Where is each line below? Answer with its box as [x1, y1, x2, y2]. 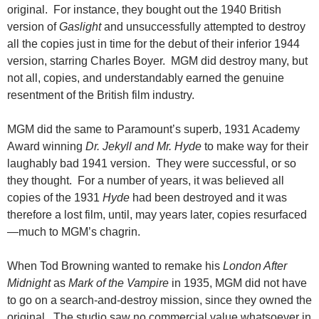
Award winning [7, 140, 85, 153]
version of [7, 21, 59, 33]
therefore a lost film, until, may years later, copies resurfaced [7, 209, 307, 221]
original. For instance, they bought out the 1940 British [7, 4, 281, 16]
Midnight [7, 277, 51, 290]
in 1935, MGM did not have [169, 277, 307, 290]
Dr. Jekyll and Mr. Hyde [85, 140, 202, 153]
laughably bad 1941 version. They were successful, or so [7, 157, 296, 170]
